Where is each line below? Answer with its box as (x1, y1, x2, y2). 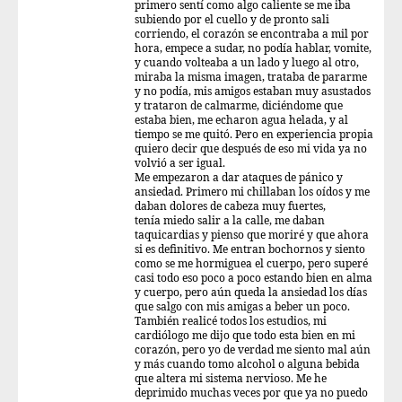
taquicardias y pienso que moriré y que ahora (135, 229, 369, 242)
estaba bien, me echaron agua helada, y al (135, 114, 348, 127)
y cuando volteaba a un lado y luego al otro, (135, 57, 359, 70)
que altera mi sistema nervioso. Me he (135, 372, 327, 386)
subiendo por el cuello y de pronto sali (135, 13, 329, 27)
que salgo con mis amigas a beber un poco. (135, 301, 350, 314)
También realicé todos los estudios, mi (135, 315, 327, 328)
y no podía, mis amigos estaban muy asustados (135, 85, 371, 99)
